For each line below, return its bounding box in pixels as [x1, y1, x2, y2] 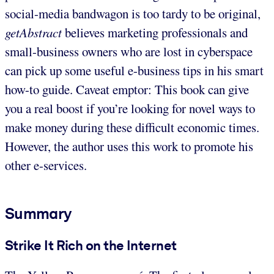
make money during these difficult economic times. [5, 118, 259, 136]
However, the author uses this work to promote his [5, 137, 253, 155]
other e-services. [5, 156, 87, 174]
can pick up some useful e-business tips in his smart [5, 61, 264, 79]
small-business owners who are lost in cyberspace [5, 42, 253, 60]
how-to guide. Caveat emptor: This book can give [5, 80, 249, 98]
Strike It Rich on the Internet [5, 237, 177, 253]
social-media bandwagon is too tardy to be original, [5, 4, 261, 22]
